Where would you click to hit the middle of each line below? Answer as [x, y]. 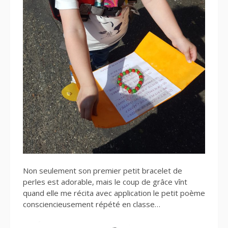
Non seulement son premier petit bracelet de [103, 170]
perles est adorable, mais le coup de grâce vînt [105, 182]
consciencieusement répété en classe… [92, 204]
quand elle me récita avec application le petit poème [114, 193]
